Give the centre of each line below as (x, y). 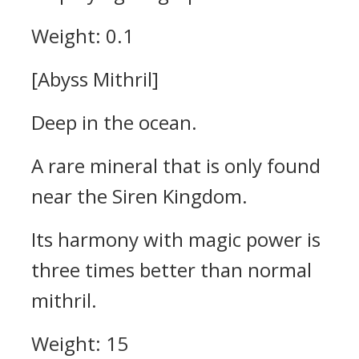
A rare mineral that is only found (176, 165)
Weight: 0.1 (83, 36)
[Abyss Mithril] (95, 79)
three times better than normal (171, 270)
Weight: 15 (80, 343)
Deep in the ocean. (114, 122)
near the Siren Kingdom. (139, 196)
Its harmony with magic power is (176, 239)
